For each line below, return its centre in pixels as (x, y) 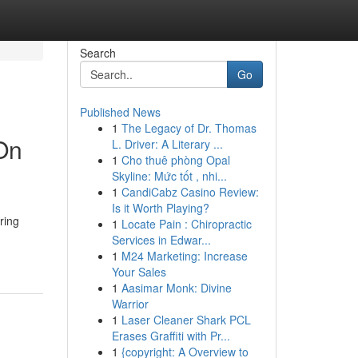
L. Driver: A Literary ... (167, 144)
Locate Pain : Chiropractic (186, 224)
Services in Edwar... (161, 240)
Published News (120, 112)
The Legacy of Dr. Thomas (189, 128)
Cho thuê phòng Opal (175, 160)
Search (97, 53)
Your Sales (139, 272)
